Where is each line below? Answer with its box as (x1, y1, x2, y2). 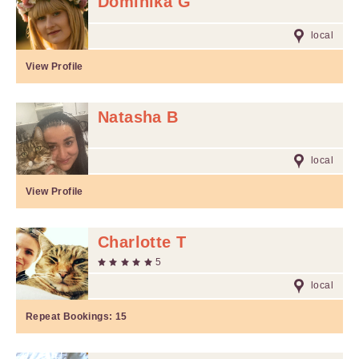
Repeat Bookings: (26, 311, 115, 322)
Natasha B (98, 108, 179, 126)
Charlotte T (98, 233, 187, 251)
